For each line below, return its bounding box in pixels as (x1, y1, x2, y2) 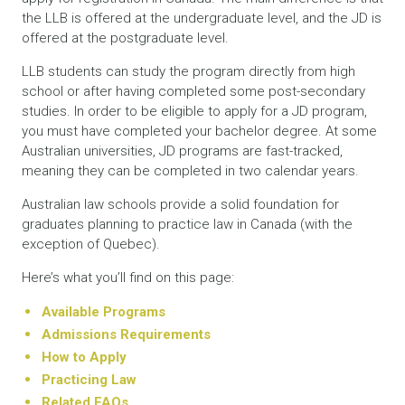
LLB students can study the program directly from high (22, 62, 355, 80)
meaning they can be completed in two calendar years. (22, 162, 359, 179)
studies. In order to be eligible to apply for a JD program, (22, 102, 367, 119)
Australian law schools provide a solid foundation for (22, 195, 339, 212)
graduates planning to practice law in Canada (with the (22, 215, 353, 232)
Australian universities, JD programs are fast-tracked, (22, 142, 343, 159)
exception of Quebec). (22, 235, 160, 252)
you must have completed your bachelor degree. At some (22, 122, 377, 139)
